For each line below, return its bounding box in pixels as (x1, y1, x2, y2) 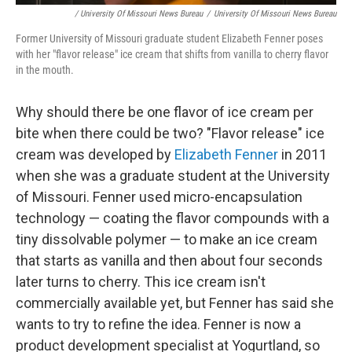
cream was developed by (16, 146, 174, 163)
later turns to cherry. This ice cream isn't (16, 273, 266, 291)
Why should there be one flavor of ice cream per (16, 104, 313, 121)
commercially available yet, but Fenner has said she (16, 295, 334, 312)
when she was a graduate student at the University (16, 167, 330, 185)
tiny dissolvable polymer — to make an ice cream (16, 231, 317, 248)
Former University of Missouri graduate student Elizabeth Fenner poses (16, 32, 323, 46)
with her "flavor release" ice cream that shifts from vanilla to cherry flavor (16, 48, 328, 61)
